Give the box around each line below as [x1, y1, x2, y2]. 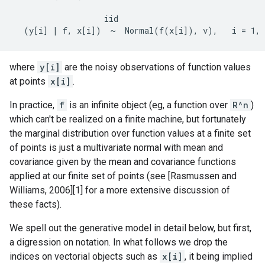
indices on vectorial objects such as [9, 251, 160, 262]
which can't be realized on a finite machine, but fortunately [9, 114, 246, 125]
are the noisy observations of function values [62, 62, 251, 73]
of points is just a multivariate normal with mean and [9, 142, 223, 153]
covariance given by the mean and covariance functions [9, 156, 236, 167]
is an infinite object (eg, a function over [67, 99, 230, 111]
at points [9, 76, 48, 87]
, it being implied [185, 251, 253, 262]
